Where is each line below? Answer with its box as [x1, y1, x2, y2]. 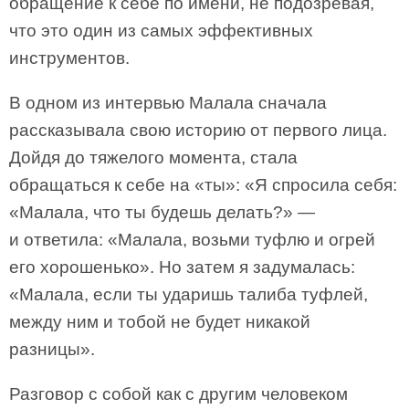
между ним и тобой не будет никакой [9, 312, 310, 331]
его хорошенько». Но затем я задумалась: [9, 257, 355, 277]
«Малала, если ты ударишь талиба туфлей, [9, 285, 368, 304]
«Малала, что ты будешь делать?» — [9, 203, 315, 222]
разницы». [9, 340, 95, 359]
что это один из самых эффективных [9, 21, 313, 40]
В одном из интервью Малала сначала [9, 93, 327, 112]
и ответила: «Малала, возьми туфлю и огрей [9, 230, 375, 249]
